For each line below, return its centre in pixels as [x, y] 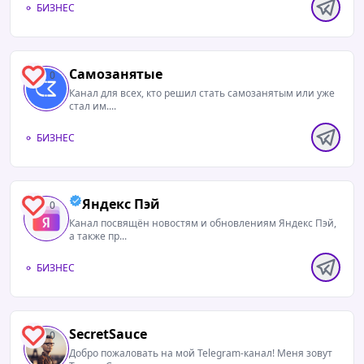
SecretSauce [108, 334]
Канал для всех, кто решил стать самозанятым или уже [202, 93]
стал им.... [93, 106]
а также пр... [98, 236]
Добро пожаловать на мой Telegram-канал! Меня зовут [201, 353]
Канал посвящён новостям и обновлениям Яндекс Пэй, [203, 223]
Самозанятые [116, 74]
